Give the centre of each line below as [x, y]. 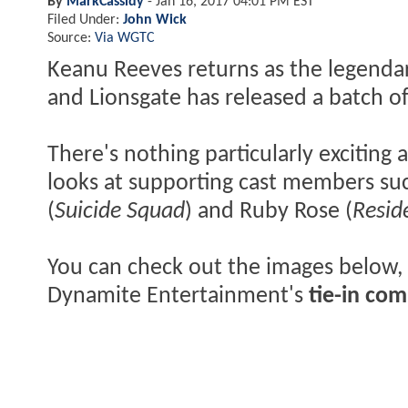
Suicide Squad [120, 211]
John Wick [155, 20]
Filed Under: [85, 20]
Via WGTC [125, 38]
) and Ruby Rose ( [269, 211]
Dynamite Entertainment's [178, 296]
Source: [71, 38]
